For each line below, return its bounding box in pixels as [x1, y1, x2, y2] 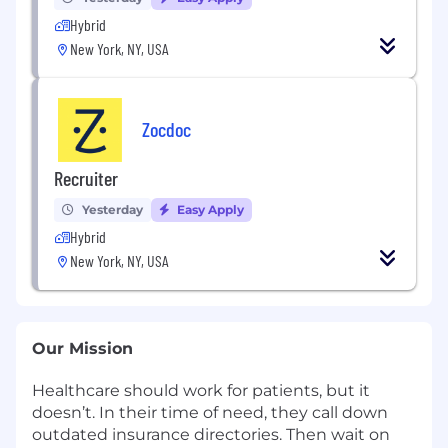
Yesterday [82, 202, 143, 218]
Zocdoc [142, 116, 191, 141]
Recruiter [54, 166, 118, 191]
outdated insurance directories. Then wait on [32, 425, 390, 445]
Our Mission [32, 339, 133, 359]
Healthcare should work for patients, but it [32, 381, 370, 401]
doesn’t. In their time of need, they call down [32, 403, 388, 423]
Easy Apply [174, 202, 244, 218]
